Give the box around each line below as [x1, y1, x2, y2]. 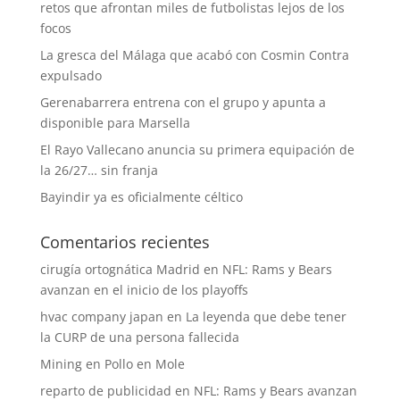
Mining [39, 354, 82, 372]
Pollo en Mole [104, 354, 185, 372]
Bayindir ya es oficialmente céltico [39, 187, 243, 205]
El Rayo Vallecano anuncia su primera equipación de [39, 140, 354, 158]
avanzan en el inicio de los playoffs [39, 280, 248, 298]
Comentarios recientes [39, 230, 210, 253]
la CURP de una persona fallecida [39, 328, 239, 346]
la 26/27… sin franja [39, 161, 158, 179]
